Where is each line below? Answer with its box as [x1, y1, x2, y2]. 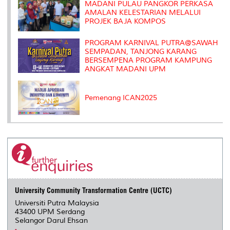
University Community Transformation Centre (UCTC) [15, 186, 172, 196]
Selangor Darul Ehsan [15, 216, 88, 225]
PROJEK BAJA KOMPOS [85, 16, 166, 26]
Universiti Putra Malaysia [15, 199, 100, 208]
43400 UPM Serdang [15, 207, 85, 217]
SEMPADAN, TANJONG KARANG [85, 47, 197, 56]
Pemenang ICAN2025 [85, 93, 157, 102]
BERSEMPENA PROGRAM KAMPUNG [85, 55, 212, 65]
